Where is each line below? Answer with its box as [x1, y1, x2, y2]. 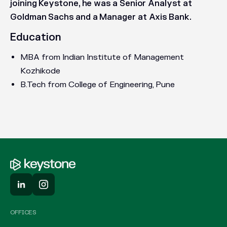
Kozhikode [20, 66, 60, 76]
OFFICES [10, 208, 37, 217]
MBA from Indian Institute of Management [20, 52, 184, 62]
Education [10, 31, 61, 44]
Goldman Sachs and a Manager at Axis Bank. [10, 12, 192, 22]
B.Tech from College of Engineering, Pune [20, 80, 175, 90]
